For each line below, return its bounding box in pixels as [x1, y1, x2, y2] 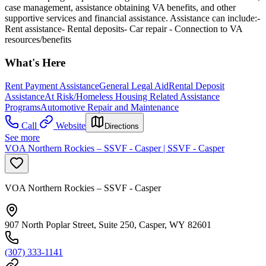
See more [5, 132, 40, 142]
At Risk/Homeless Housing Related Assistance [45, 91, 220, 102]
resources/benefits [5, 34, 71, 45]
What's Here [5, 56, 65, 69]
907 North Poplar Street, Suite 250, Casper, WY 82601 [5, 219, 211, 230]
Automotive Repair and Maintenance [40, 102, 179, 112]
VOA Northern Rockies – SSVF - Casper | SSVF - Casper [5, 142, 224, 153]
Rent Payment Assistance [5, 80, 99, 91]
